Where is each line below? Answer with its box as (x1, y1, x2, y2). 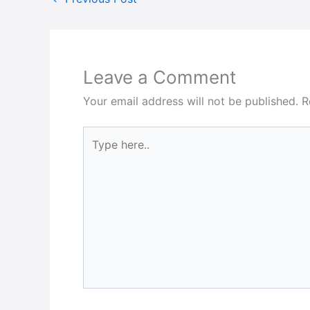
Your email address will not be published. (83, 94, 298, 109)
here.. (82, 146, 111, 161)
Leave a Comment (83, 66, 236, 89)
